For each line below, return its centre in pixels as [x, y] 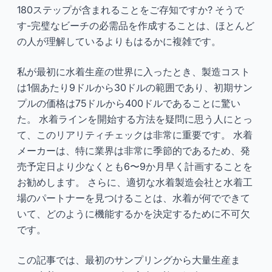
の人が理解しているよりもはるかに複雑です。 [119, 41]
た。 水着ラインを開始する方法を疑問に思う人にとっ [135, 119]
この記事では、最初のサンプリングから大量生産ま [129, 260]
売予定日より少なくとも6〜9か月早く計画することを [135, 166]
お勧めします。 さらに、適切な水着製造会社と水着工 [135, 182]
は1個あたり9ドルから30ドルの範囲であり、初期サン [135, 87]
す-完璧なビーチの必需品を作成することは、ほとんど [136, 25]
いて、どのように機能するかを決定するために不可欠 [134, 213]
